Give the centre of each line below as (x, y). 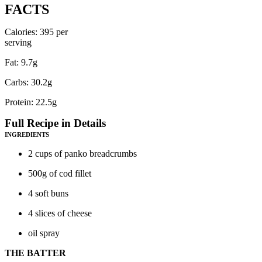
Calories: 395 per (36, 32)
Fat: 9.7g (21, 62)
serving (18, 42)
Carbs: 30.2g (28, 82)
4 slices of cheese (60, 213)
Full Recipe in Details (55, 123)
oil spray (44, 233)
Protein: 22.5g (31, 102)
